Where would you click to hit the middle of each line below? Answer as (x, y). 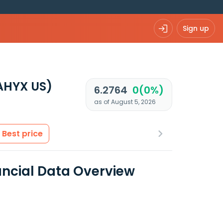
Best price (22, 134)
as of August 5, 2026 (125, 102)
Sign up (196, 28)
